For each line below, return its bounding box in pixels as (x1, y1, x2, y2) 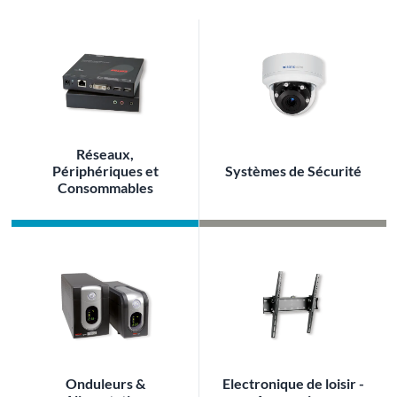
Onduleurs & (65, 375, 145, 393)
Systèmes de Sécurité (224, 161, 362, 179)
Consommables (57, 178, 153, 196)
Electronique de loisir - (222, 375, 364, 393)
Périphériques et (51, 161, 159, 179)
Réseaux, (76, 144, 134, 162)
